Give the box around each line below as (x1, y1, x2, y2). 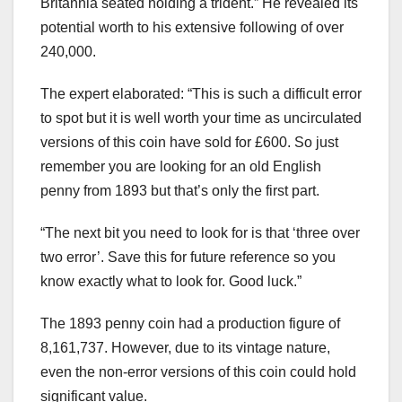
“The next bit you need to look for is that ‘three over (40, 224, 360, 240)
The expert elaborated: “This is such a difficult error (40, 85, 362, 101)
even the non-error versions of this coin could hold (40, 363, 356, 380)
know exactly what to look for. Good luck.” (40, 273, 301, 289)
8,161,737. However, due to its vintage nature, (40, 339, 330, 355)
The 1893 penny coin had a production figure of (40, 315, 340, 331)
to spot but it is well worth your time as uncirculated (40, 109, 362, 126)
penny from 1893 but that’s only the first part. (40, 182, 319, 198)
